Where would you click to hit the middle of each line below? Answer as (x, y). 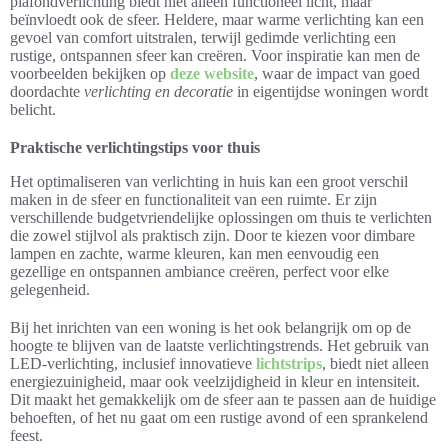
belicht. (33, 109)
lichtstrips (289, 363)
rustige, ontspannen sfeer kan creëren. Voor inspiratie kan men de (215, 55)
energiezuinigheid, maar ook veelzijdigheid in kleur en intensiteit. (215, 381)
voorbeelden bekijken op (90, 73)
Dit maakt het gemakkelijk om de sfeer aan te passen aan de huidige (223, 399)
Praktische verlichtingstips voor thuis (135, 147)
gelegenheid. (50, 289)
